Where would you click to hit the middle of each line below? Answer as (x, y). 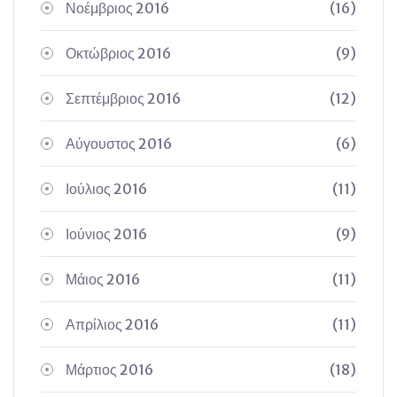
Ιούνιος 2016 (106, 234)
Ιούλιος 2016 (106, 189)
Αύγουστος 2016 (119, 144)
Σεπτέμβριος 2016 (123, 98)
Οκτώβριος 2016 (118, 53)
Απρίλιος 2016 (112, 324)
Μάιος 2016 (103, 279)
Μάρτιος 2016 (109, 370)
